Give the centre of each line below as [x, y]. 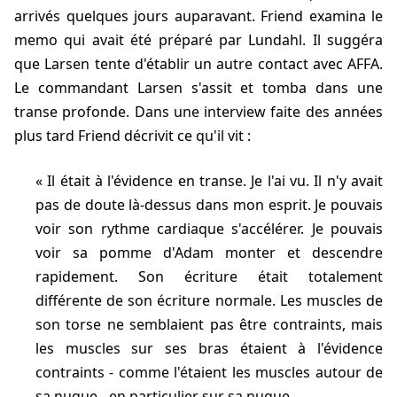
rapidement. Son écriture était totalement [209, 277]
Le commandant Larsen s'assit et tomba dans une [198, 88]
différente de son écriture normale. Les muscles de [209, 301]
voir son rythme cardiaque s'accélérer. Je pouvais [209, 229]
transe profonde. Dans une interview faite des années [198, 112]
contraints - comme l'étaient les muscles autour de [209, 373]
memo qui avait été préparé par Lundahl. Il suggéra [198, 40]
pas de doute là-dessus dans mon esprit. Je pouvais [209, 205]
